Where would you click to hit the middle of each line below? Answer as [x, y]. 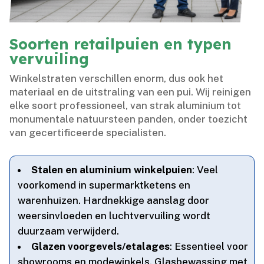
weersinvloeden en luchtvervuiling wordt [114, 216]
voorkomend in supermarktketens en [104, 185]
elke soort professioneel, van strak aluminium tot [126, 106]
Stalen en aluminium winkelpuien [112, 170]
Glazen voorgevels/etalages [101, 247]
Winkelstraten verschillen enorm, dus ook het [117, 79]
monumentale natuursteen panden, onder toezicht [129, 119]
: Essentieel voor [209, 247]
